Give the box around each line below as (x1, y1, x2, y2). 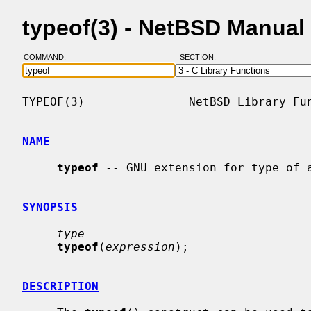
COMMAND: (23, 53, 74, 62)
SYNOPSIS (22, 200, 78, 214)
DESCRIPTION (22, 279, 99, 293)
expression (106, 239, 175, 253)
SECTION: (179, 53, 222, 62)
